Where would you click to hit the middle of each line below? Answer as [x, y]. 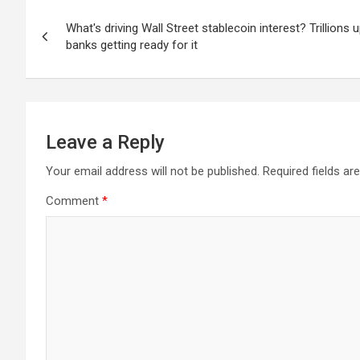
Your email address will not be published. [153, 171]
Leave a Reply [105, 142]
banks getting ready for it [132, 45]
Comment [74, 201]
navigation [85, 44]
